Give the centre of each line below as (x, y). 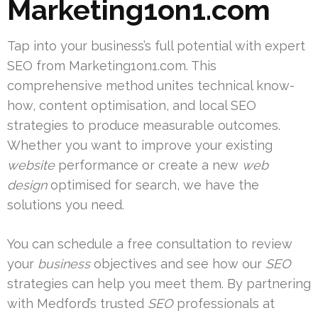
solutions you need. (66, 205)
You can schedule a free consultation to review (150, 244)
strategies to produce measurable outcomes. (144, 126)
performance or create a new (148, 165)
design (27, 185)
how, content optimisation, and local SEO (132, 106)
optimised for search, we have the (153, 185)
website (31, 165)
